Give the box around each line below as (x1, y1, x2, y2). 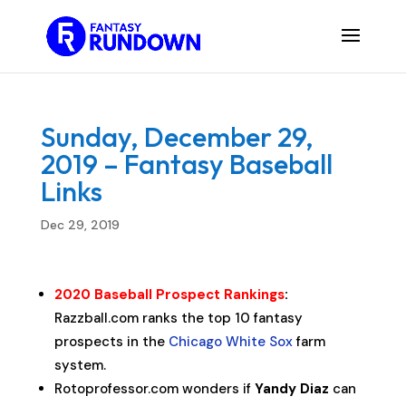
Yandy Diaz (254, 380, 329, 398)
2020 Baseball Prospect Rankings (53, 285, 285, 304)
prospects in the (53, 333, 169, 351)
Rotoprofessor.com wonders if (53, 380, 255, 398)
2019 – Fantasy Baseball (40, 147, 333, 181)
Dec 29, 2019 (40, 217, 120, 233)
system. (53, 356, 106, 374)
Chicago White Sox (168, 333, 293, 351)
